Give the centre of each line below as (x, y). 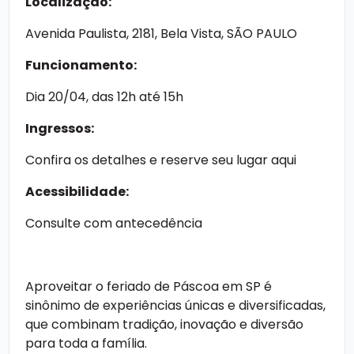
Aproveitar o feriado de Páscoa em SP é (149, 287)
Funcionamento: (81, 66)
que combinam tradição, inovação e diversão (164, 325)
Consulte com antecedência (114, 224)
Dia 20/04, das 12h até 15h (104, 97)
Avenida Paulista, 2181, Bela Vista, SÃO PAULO (161, 34)
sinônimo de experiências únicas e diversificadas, (175, 306)
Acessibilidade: (77, 192)
